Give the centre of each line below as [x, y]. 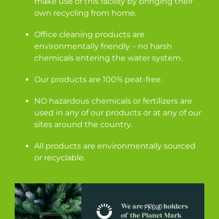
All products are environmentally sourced [115, 146]
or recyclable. [60, 157]
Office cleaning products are [89, 34]
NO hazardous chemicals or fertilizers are [113, 101]
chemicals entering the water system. [108, 58]
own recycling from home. [85, 13]
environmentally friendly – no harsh [103, 46]
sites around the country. [83, 124]
